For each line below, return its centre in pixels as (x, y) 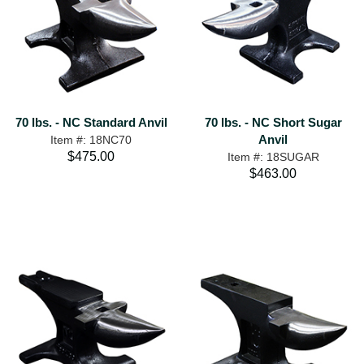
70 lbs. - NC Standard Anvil (91, 122)
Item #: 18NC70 (91, 140)
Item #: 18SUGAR (273, 157)
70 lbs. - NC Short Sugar (273, 122)
